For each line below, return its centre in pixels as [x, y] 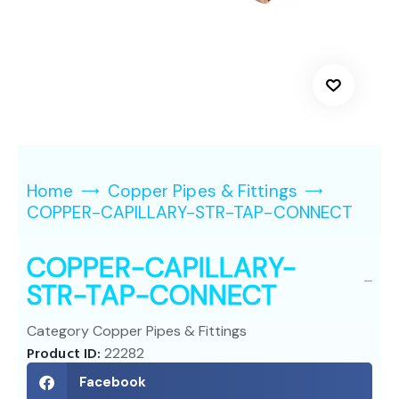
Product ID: [66, 353]
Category [58, 330]
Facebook [113, 383]
